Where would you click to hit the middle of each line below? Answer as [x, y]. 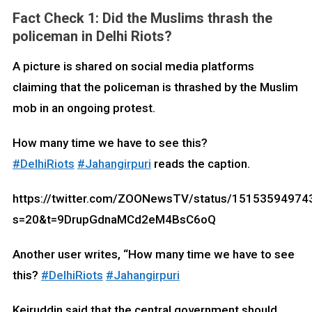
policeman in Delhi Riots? [92, 37]
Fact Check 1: [55, 18]
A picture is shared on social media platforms [133, 67]
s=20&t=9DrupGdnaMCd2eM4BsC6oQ [114, 220]
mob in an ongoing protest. [84, 108]
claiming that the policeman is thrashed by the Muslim [155, 87]
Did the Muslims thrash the [185, 18]
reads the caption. [200, 164]
